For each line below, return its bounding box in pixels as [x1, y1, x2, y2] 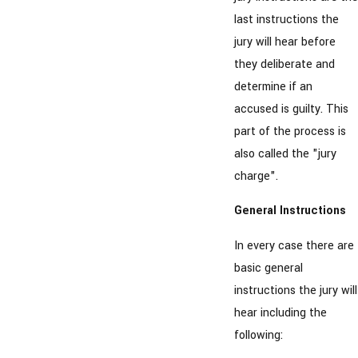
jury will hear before [233, 33, 336, 50]
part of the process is [233, 122, 346, 140]
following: [233, 326, 283, 344]
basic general [233, 259, 303, 276]
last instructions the [233, 10, 339, 28]
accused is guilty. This [233, 100, 348, 117]
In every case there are [233, 237, 354, 254]
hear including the [233, 304, 327, 321]
